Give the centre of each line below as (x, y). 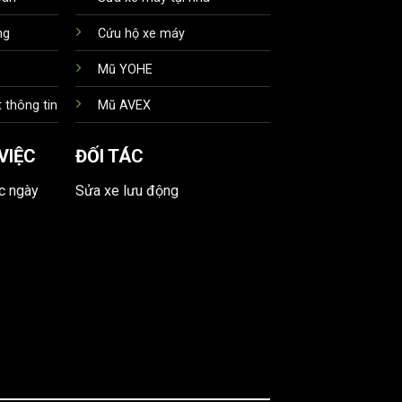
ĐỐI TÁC (110, 156)
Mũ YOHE (126, 69)
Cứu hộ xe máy (142, 33)
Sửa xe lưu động (127, 190)
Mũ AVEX (125, 105)
